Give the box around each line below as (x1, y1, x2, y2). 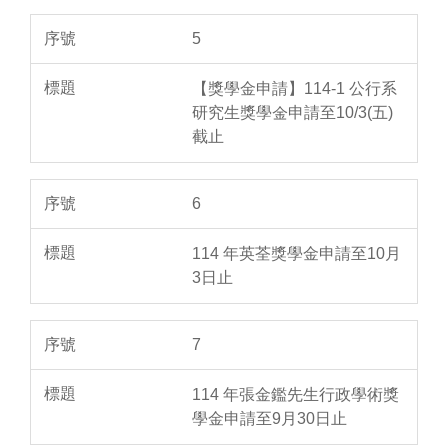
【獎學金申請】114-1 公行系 (192, 80, 397, 98)
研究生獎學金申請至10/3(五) (192, 104, 393, 122)
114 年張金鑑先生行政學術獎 (192, 386, 399, 404)
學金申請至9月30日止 (192, 410, 347, 428)
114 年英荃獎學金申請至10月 (192, 245, 401, 263)
